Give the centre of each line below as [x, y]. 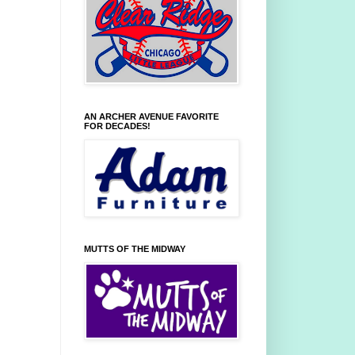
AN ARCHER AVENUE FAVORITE [151, 117]
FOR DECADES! [117, 126]
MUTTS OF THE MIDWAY [135, 249]
